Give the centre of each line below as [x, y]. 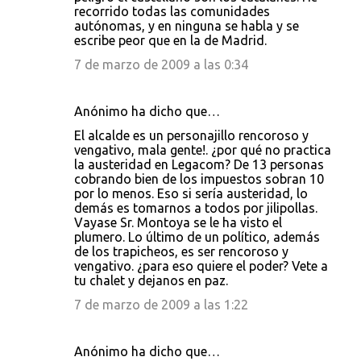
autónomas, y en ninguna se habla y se [187, 26]
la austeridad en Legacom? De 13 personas [199, 164]
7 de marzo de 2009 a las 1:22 [161, 305]
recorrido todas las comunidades [172, 11]
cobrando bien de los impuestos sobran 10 [199, 179]
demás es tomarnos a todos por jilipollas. [196, 208]
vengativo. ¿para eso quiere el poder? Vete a [201, 266]
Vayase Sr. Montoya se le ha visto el [178, 222]
